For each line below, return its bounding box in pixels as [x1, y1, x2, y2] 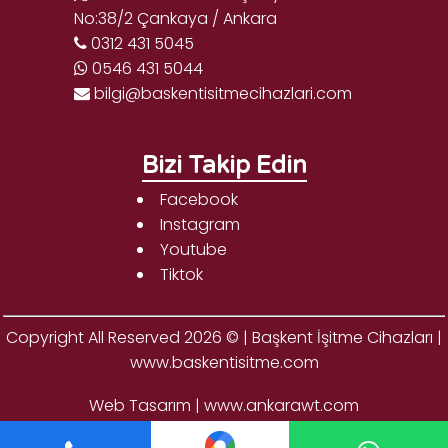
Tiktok [159, 263, 203, 286]
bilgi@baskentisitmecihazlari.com [90, 82, 352, 105]
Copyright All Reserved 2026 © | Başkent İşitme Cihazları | [6, 326, 442, 349]
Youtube [159, 238, 227, 261]
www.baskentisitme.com [129, 351, 319, 374]
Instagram [159, 213, 240, 236]
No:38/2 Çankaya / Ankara [74, 7, 277, 30]
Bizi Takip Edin [141, 151, 307, 180]
